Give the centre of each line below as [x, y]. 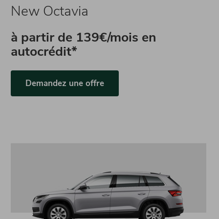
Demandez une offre [65, 83]
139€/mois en [116, 37]
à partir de [44, 37]
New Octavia [50, 11]
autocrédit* [44, 51]
